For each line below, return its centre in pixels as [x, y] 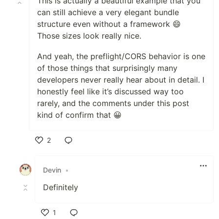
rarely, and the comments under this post [113, 103]
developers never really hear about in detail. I [121, 80]
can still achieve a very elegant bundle [108, 12]
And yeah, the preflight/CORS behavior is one [121, 56]
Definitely [61, 187]
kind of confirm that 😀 [79, 115]
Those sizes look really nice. [89, 36]
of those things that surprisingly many [107, 68]
